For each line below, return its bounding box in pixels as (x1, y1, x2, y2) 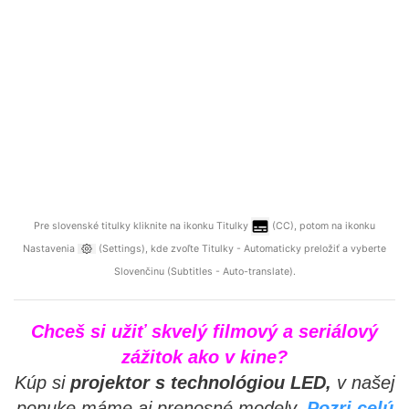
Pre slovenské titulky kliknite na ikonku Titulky (34, 219, 251, 232)
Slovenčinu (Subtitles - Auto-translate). (113, 265, 296, 278)
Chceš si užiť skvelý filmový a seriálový (31, 320, 378, 341)
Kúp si (15, 372, 65, 393)
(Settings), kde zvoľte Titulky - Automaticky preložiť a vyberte (96, 242, 386, 255)
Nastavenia (23, 242, 78, 255)
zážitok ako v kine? (121, 346, 288, 367)
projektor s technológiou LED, (65, 372, 337, 393)
